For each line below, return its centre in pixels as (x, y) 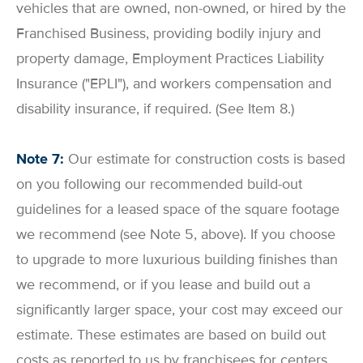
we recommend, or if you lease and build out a (163, 285)
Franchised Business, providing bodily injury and (169, 33)
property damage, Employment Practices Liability (170, 58)
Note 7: (40, 159)
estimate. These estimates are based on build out (171, 335)
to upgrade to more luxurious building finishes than (177, 260)
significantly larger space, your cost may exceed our (179, 310)
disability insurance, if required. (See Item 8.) (155, 108)
